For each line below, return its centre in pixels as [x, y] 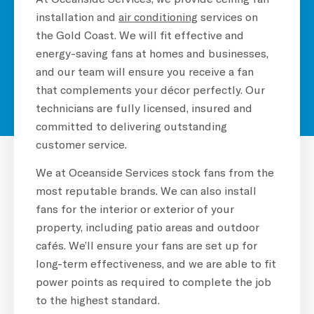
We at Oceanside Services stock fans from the [155, 172]
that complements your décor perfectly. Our [150, 89]
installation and [77, 16]
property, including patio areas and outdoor [148, 227]
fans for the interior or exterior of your [135, 209]
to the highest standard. [98, 300]
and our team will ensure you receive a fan [145, 71]
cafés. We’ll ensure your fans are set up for [146, 245]
